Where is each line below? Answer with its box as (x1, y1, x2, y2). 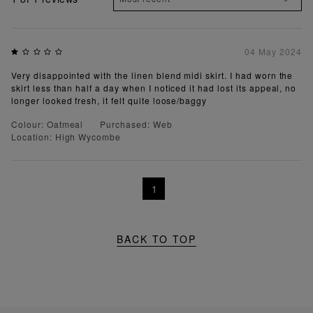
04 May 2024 (245, 45, 302, 58)
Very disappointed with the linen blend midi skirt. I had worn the (11, 69, 293, 82)
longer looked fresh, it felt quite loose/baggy (11, 94, 208, 107)
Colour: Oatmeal (11, 118, 84, 131)
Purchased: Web (100, 118, 173, 131)
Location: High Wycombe (11, 131, 122, 143)
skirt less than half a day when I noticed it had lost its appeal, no (11, 82, 297, 94)
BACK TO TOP (117, 232, 196, 247)
